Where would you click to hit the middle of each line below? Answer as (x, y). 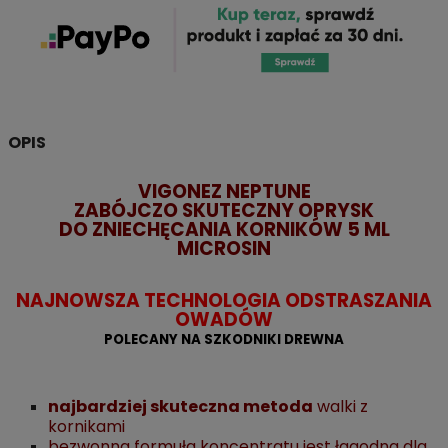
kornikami (86, 427)
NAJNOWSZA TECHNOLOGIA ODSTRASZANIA (224, 301)
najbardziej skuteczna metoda (180, 407)
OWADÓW (224, 320)
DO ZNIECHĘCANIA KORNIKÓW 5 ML (224, 230)
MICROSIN (224, 249)
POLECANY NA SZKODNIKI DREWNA (224, 340)
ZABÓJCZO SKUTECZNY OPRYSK (224, 211)
